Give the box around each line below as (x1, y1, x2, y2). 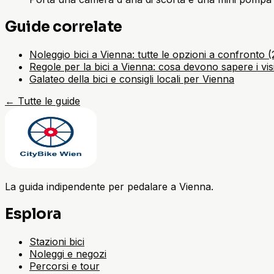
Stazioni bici (29, 235, 84, 248)
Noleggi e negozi (29, 247, 106, 260)
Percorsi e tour (29, 259, 100, 272)
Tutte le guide (18, 94, 80, 107)
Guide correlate (5, 17, 122, 36)
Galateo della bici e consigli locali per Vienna (29, 72, 234, 85)
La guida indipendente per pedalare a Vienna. (5, 180, 213, 193)
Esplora (5, 204, 62, 223)
